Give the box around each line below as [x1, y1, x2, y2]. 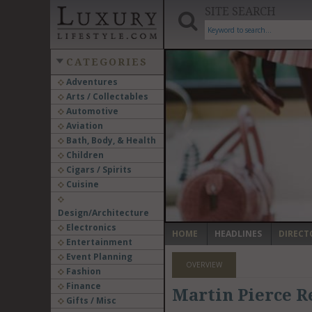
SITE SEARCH [205, 5, 276, 18]
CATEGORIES [65, 56, 148, 68]
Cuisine [63, 178, 99, 190]
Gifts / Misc [63, 295, 116, 306]
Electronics [63, 221, 116, 233]
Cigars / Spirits [63, 164, 132, 175]
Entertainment [63, 236, 132, 248]
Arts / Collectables [63, 91, 148, 102]
